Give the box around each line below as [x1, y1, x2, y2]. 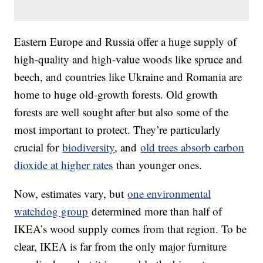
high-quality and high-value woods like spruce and [14, 52, 243, 67]
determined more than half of [88, 204, 222, 219]
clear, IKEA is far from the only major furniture [14, 239, 227, 254]
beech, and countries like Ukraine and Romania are [14, 69, 242, 85]
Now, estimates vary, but [14, 186, 128, 201]
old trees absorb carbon [140, 140, 245, 155]
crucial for [14, 140, 63, 155]
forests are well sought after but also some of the [14, 104, 229, 120]
